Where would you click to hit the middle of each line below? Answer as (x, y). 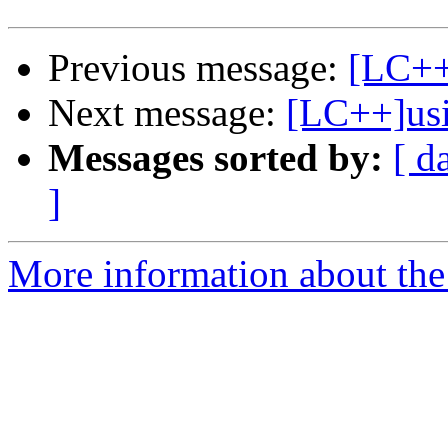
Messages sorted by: (215, 158)
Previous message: (198, 68)
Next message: (167, 113)
